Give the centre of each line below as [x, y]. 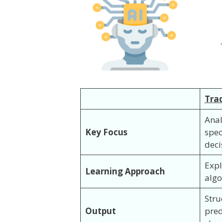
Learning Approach [125, 171]
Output [100, 211]
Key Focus [106, 132]
